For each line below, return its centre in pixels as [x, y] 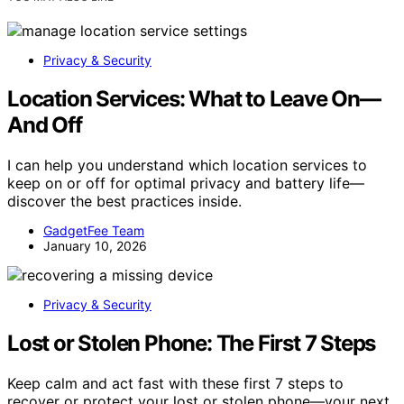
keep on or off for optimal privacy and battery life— [186, 183]
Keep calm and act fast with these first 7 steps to [175, 383]
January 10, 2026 [95, 245]
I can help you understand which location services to [187, 165]
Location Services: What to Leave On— [194, 99]
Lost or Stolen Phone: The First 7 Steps [192, 343]
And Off [45, 125]
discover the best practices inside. [124, 201]
